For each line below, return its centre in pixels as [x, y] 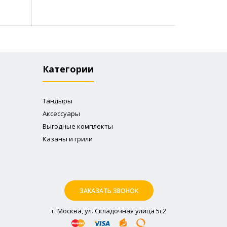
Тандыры [57, 101]
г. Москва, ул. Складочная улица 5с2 [109, 211]
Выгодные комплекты [78, 126]
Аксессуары [61, 113]
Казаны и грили [67, 139]
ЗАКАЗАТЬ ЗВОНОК [109, 191]
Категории [68, 69]
